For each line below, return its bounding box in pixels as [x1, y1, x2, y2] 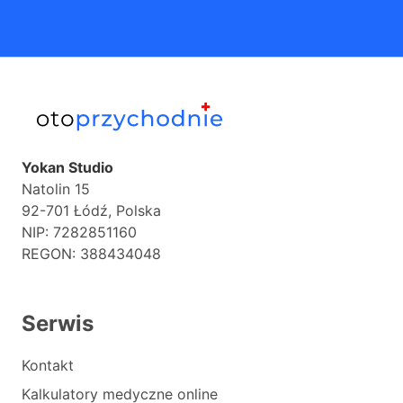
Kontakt [22, 356, 74, 374]
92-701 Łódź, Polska [22, 201, 161, 219]
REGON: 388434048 [22, 245, 161, 263]
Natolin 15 [22, 180, 90, 198]
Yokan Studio [22, 158, 113, 176]
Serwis [22, 310, 94, 336]
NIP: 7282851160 [22, 223, 137, 241]
